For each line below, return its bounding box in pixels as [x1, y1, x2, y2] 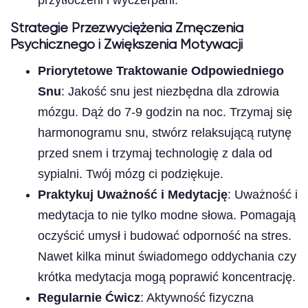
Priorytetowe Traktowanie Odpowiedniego [38, 63, 284, 78]
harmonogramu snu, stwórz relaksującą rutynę [38, 125, 291, 140]
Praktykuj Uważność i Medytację [38, 187, 228, 201]
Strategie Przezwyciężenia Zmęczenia [10, 21, 243, 36]
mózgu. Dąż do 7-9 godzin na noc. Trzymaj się [38, 104, 292, 119]
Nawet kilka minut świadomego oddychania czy [38, 249, 296, 263]
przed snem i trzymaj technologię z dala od [38, 146, 272, 160]
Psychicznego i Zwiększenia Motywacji [10, 37, 243, 52]
